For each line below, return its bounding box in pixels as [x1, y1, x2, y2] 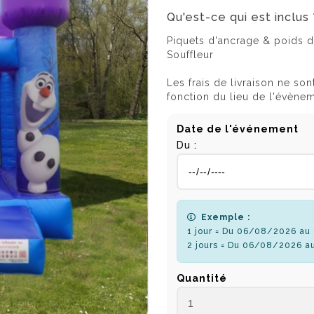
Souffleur [167, 49, 214, 60]
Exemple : [201, 212, 250, 223]
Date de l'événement [177, 123, 299, 135]
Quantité [177, 273, 227, 285]
